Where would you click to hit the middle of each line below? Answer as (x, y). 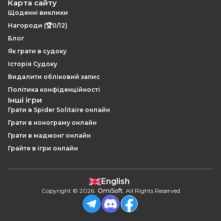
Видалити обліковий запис (54, 77)
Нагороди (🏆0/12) (38, 25)
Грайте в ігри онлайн (43, 148)
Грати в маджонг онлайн (49, 135)
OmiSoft (110, 191)
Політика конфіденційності (54, 90)
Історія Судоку (33, 64)
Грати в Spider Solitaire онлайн (59, 110)
